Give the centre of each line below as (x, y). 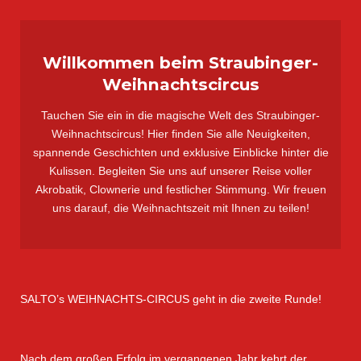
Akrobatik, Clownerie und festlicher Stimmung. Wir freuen (180, 190)
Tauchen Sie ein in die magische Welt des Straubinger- (180, 116)
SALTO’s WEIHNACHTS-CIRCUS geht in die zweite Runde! (171, 299)
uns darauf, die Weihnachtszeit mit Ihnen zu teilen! (180, 208)
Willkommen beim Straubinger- (180, 63)
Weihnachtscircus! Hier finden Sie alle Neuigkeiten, (180, 134)
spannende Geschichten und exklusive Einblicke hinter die (180, 153)
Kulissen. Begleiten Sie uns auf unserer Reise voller (180, 171)
